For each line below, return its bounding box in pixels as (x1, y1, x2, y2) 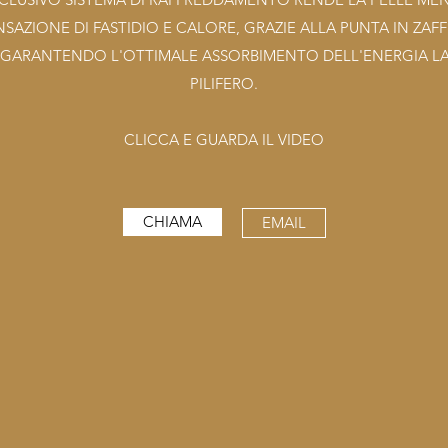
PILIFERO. (190, 74, 258, 93)
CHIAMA (143, 212, 202, 231)
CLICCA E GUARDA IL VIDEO (124, 130, 324, 149)
